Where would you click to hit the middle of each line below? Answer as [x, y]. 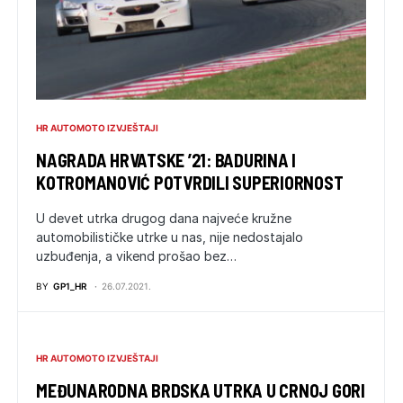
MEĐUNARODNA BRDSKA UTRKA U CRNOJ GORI [201, 390]
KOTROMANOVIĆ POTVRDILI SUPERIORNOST [190, 182]
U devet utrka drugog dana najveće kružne [164, 218]
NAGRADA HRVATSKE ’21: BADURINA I [166, 160]
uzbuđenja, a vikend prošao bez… [136, 255]
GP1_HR [70, 286]
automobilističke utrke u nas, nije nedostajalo [170, 237]
